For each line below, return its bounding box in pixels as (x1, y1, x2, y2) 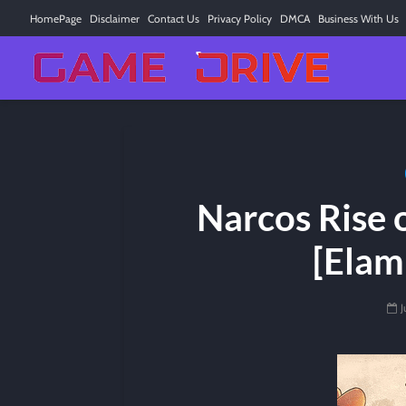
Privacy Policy (208, 12, 272, 26)
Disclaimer (90, 12, 140, 26)
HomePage (30, 12, 82, 26)
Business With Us (318, 12, 399, 26)
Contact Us (148, 12, 199, 26)
